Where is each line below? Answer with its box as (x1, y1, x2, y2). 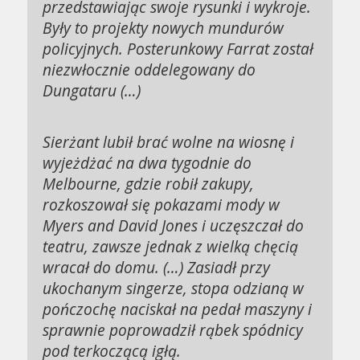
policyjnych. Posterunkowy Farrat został (43, 37, 314, 59)
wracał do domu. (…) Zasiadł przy (43, 256, 271, 279)
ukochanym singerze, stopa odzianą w (43, 277, 305, 300)
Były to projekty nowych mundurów (43, 16, 284, 39)
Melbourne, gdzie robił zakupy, (43, 173, 255, 195)
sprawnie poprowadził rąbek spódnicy (43, 319, 304, 342)
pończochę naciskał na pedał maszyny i (43, 298, 313, 321)
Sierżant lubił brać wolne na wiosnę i (43, 131, 295, 153)
